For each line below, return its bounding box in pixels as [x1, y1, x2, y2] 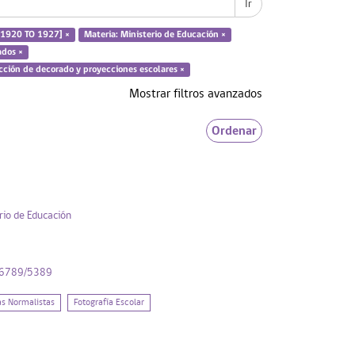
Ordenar [212, 121, 257, 139]
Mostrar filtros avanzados [129, 87, 262, 101]
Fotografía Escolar [73, 297, 144, 307]
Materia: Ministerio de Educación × [84, 29, 226, 40]
